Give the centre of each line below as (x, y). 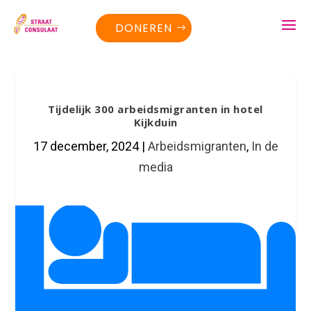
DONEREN (144, 28)
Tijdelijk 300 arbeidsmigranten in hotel (155, 109)
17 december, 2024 (86, 146)
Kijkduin (155, 122)
